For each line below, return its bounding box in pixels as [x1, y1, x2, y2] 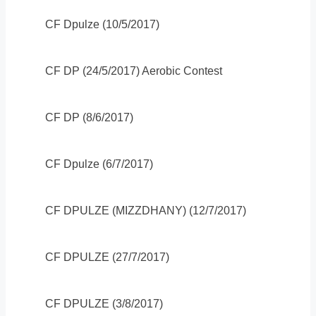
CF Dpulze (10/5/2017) [45, 18, 159, 31]
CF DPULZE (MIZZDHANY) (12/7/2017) [45, 205, 246, 217]
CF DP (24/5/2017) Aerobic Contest [45, 65, 222, 78]
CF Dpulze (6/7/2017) [45, 158, 153, 171]
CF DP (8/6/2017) [45, 111, 133, 124]
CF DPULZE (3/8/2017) [45, 298, 163, 310]
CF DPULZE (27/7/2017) [45, 251, 169, 264]
